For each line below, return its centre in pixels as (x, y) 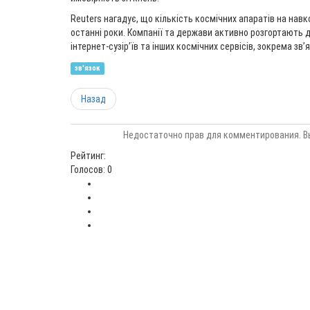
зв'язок (88, 68)
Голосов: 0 (91, 170)
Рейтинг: (88, 156)
